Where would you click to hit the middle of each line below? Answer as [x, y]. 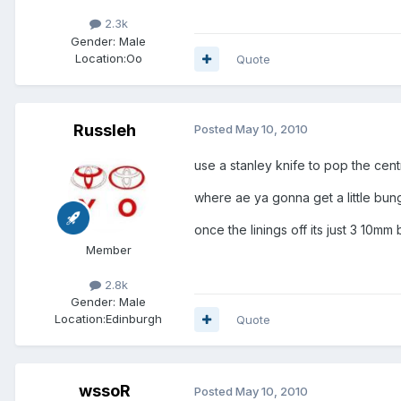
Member [108, 249]
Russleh [105, 130]
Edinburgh [134, 318]
